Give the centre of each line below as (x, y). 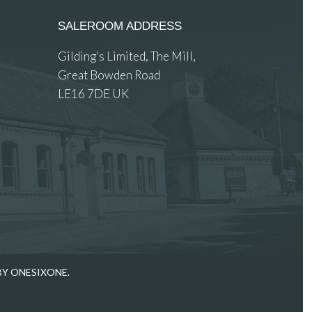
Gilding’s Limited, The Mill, (132, 56)
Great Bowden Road (114, 75)
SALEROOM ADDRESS (120, 26)
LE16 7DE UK (94, 94)
